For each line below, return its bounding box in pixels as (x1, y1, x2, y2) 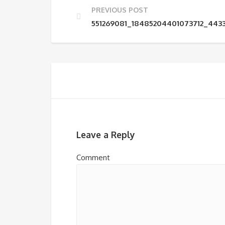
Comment (76, 152, 110, 162)
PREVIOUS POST (91, 6, 148, 15)
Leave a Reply (76, 129, 135, 140)
